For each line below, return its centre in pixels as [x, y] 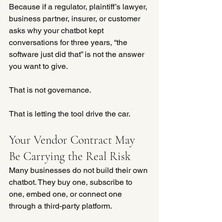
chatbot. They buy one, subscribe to [72, 182]
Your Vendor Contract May [73, 140]
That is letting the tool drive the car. [70, 113]
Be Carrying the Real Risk [70, 156]
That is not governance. [50, 90]
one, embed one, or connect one [66, 194]
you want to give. [38, 66]
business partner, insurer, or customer [76, 18]
